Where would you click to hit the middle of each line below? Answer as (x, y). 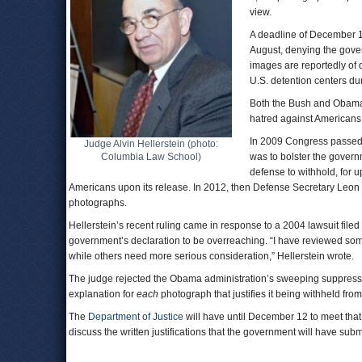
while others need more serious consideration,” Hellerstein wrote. (211, 256)
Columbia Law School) (151, 157)
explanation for (103, 294)
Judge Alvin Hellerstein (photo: (151, 144)
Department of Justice (136, 317)
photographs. (98, 203)
